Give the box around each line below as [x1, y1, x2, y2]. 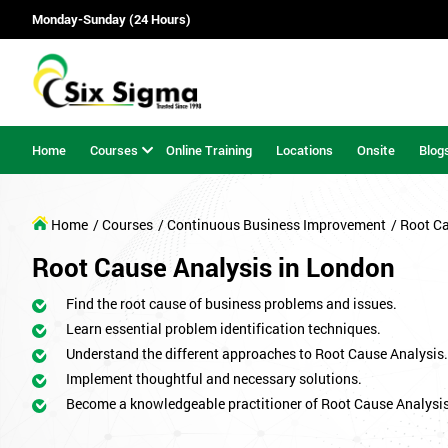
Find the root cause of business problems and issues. [66, 294, 397, 314]
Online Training [166, 140, 252, 159]
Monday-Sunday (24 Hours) [32, 10, 191, 29]
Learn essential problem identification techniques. [66, 319, 381, 339]
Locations [276, 140, 333, 159]
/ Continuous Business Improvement [158, 215, 386, 235]
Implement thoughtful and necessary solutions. [66, 369, 362, 389]
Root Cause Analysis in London [32, 250, 395, 285]
